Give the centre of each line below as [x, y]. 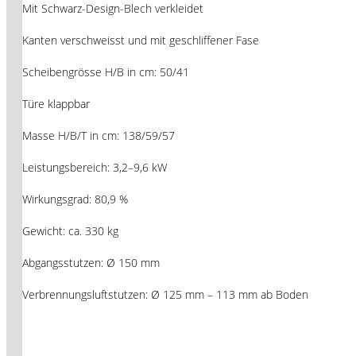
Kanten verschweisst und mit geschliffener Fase [141, 40]
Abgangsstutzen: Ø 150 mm [91, 262]
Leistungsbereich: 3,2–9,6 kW [95, 167]
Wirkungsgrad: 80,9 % [75, 199]
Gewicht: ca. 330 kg [70, 230]
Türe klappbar [56, 103]
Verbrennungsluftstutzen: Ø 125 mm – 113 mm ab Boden [165, 294]
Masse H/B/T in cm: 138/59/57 [99, 135]
